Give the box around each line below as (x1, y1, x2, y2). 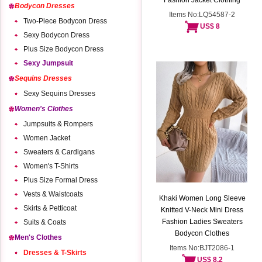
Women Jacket (23, 134, 70, 142)
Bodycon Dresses (15, 2, 75, 10)
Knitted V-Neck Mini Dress (161, 206, 244, 214)
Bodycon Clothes (175, 229, 230, 237)
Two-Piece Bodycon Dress (23, 17, 107, 25)
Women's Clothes (15, 105, 73, 113)
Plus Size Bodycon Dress (23, 45, 104, 53)
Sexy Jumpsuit (23, 59, 73, 67)
